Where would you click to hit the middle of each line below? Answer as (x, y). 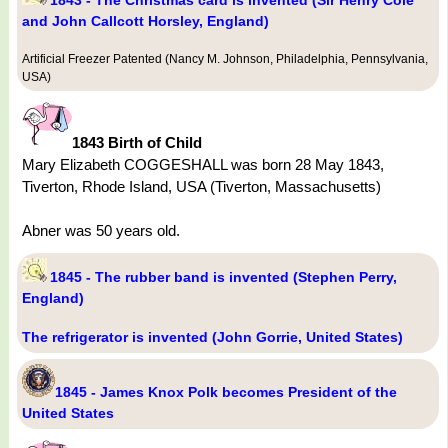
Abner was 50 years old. (101, 231)
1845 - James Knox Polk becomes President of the (226, 392)
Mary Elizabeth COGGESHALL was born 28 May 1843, (203, 165)
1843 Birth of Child (137, 143)
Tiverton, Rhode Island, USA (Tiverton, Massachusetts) (201, 187)
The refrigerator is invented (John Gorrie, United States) (212, 337)
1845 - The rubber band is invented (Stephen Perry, (223, 277)
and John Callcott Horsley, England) (145, 21)
